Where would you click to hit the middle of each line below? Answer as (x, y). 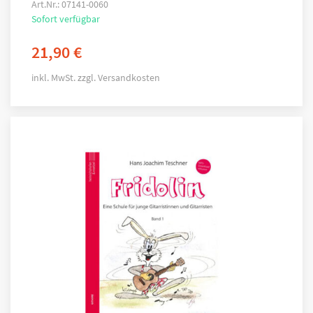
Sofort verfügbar (66, 19)
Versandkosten (129, 78)
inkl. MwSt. (53, 78)
